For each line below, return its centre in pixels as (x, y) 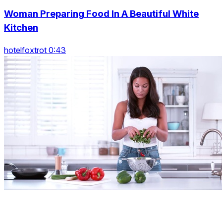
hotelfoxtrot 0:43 (35, 50)
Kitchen (21, 28)
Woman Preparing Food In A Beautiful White (101, 14)
